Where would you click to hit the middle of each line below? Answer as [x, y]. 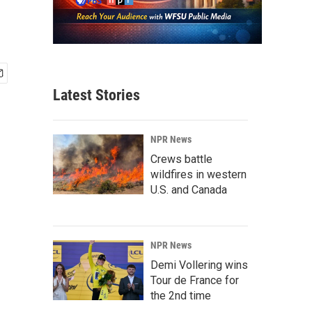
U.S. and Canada [189, 190]
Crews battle [181, 159]
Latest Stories [96, 95]
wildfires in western [198, 175]
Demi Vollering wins [199, 265]
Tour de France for [195, 281]
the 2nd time [181, 296]
